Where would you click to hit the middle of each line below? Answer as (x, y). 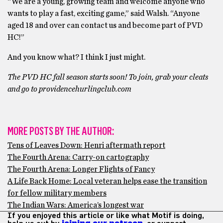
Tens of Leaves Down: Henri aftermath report (86, 145)
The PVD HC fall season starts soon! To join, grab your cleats (108, 77)
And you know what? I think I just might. (76, 57)
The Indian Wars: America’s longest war (76, 205)
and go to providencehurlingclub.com (69, 89)
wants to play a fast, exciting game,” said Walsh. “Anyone (104, 13)
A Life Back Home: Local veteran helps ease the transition (107, 181)
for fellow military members (57, 193)
